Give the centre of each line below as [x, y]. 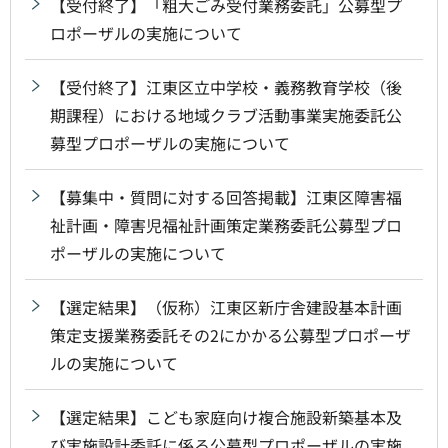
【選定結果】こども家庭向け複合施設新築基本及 [226, 416]
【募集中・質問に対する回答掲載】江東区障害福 [226, 196]
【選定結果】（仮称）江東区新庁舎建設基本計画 [226, 306]
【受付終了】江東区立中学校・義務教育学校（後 [226, 86]
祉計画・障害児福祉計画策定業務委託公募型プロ [226, 224]
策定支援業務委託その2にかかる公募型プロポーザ [230, 334]
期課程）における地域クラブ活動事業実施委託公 [226, 114]
